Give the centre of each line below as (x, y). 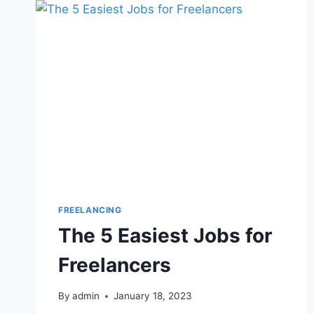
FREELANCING (90, 210)
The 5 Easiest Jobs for (165, 235)
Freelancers (115, 265)
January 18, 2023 (153, 296)
